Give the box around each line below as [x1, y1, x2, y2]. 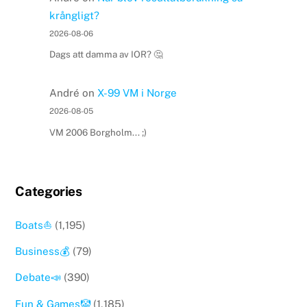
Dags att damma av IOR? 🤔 [49, 49, 162, 60]
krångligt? [49, 9, 99, 21]
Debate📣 [15, 271, 62, 284]
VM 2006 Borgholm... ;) [49, 126, 147, 138]
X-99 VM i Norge [97, 87, 177, 99]
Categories [15, 184, 82, 199]
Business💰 [15, 245, 71, 258]
